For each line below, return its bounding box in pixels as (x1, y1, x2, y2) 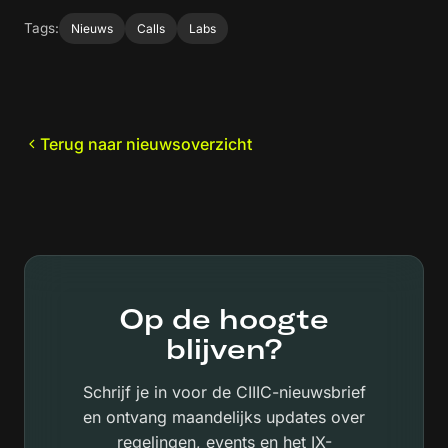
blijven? (166, 331, 282, 367)
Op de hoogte (119, 301, 329, 337)
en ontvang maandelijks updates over (83, 407, 365, 428)
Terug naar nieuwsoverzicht (40, 133, 252, 154)
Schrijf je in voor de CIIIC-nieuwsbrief (82, 382, 366, 403)
